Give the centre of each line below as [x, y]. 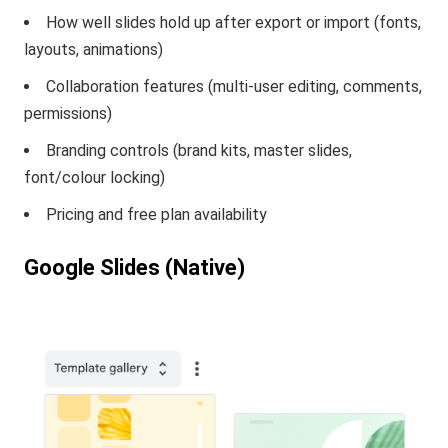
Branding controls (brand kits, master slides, [199, 150]
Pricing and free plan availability [157, 214]
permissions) [68, 113]
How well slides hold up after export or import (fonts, [234, 22]
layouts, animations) [94, 49]
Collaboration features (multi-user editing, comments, [234, 86]
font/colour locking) [95, 177]
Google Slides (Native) [135, 267]
